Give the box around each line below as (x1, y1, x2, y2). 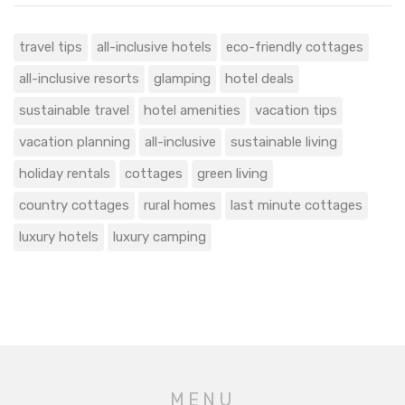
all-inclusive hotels (97, 39, 212, 56)
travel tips (19, 39, 82, 56)
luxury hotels (19, 229, 99, 246)
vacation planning (19, 134, 130, 151)
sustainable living (231, 134, 337, 151)
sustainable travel (19, 102, 129, 119)
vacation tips (255, 102, 337, 119)
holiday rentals (19, 165, 110, 183)
